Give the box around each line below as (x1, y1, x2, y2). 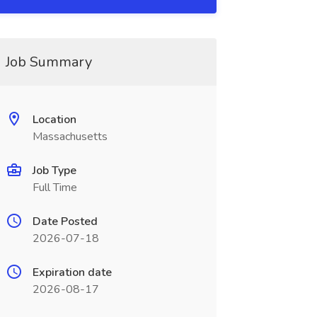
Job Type (32, 163, 76, 178)
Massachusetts (32, 129, 108, 144)
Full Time (32, 180, 77, 195)
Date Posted (32, 214, 98, 229)
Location (32, 112, 76, 127)
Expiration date (32, 265, 112, 280)
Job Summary (5, 52, 92, 71)
